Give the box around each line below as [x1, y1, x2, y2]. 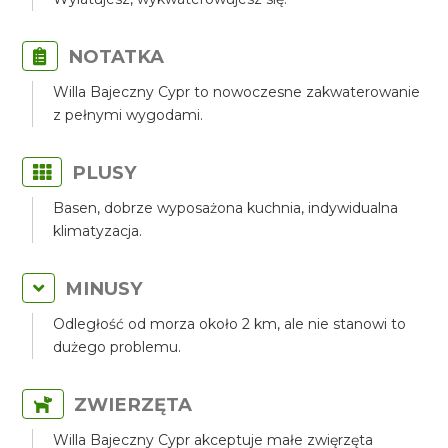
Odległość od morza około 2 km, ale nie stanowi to [53, 315, 407, 333]
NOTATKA [68, 45, 165, 68]
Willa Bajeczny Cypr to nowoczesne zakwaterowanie [53, 83, 421, 101]
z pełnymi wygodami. [53, 106, 204, 124]
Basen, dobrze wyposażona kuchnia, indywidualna [53, 199, 399, 217]
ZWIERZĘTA [74, 393, 193, 416]
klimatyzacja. [53, 222, 143, 240]
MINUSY [65, 277, 144, 300]
